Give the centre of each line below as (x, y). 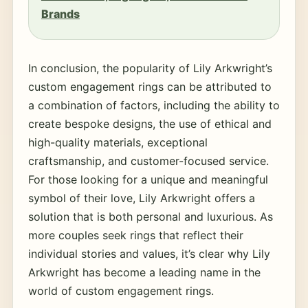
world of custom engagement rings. (121, 291)
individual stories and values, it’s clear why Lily (149, 254)
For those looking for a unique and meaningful (148, 179)
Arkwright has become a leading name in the (144, 272)
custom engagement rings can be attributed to (150, 87)
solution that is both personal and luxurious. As (150, 217)
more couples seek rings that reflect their (135, 235)
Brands (60, 14)
